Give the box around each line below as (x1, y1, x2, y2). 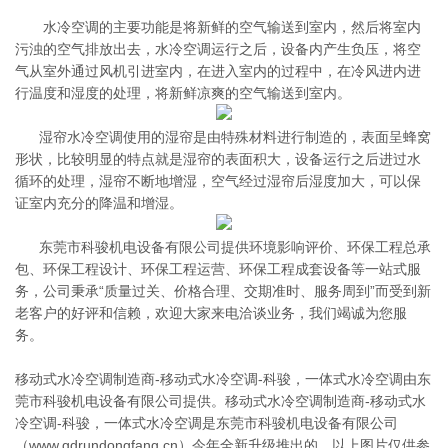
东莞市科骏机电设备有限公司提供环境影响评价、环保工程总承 (15, 239, 431, 255)
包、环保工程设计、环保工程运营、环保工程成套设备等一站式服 (15, 261, 421, 277)
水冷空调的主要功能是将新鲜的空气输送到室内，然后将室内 (15, 19, 421, 35)
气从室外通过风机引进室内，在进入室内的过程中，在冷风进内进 (15, 63, 421, 79)
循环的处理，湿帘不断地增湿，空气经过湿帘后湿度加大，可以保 (15, 173, 421, 189)
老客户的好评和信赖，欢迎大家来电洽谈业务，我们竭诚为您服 (15, 305, 407, 321)
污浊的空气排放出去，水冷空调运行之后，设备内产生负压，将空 (15, 41, 421, 57)
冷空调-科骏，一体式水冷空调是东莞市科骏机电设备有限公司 (15, 415, 398, 431)
